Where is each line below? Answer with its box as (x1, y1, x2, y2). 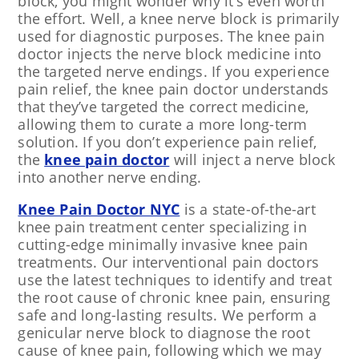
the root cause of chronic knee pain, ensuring (18, 288, 331, 307)
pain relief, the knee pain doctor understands (18, 79, 329, 99)
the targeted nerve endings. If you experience (18, 62, 330, 81)
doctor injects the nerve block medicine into (18, 44, 322, 63)
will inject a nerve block (169, 150, 336, 169)
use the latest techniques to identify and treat (18, 270, 332, 289)
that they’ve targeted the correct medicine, (18, 97, 309, 116)
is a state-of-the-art (179, 200, 316, 219)
